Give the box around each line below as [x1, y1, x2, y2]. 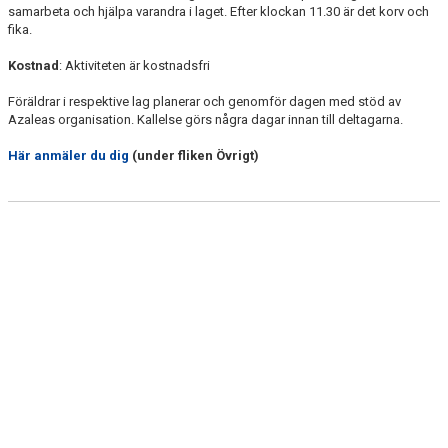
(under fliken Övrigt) [129, 148, 259, 163]
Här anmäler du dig [8, 148, 129, 163]
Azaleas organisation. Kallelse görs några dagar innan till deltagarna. [8, 112, 403, 127]
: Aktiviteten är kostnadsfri [59, 58, 210, 73]
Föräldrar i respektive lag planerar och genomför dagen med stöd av [8, 94, 401, 109]
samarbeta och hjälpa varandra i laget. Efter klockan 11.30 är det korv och [8, 4, 429, 19]
